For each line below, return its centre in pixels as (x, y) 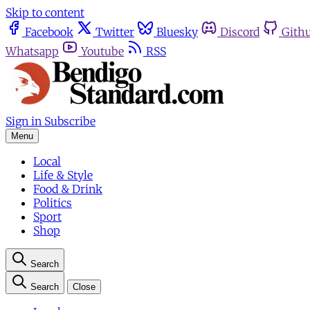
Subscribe (70, 121)
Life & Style (63, 175)
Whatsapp (32, 51)
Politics (53, 203)
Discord (240, 32)
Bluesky (177, 32)
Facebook (49, 32)
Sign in (24, 121)
